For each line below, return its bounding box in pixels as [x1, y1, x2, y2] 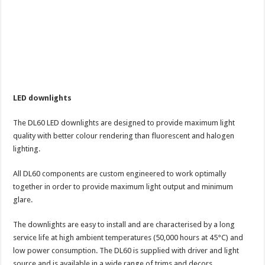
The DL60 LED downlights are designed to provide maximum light [13, 118, 235, 127]
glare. [13, 195, 33, 204]
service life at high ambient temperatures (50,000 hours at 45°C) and [13, 232, 244, 242]
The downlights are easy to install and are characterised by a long [13, 219, 235, 229]
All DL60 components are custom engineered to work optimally [13, 169, 227, 178]
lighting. [13, 144, 41, 153]
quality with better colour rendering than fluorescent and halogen [13, 131, 235, 140]
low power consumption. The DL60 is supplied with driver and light [13, 245, 240, 255]
